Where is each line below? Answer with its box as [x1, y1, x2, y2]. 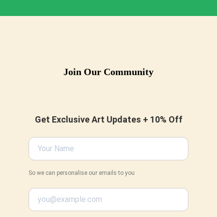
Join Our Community [63, 66, 154, 77]
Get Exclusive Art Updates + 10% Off [34, 114, 183, 125]
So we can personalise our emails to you [29, 170, 135, 177]
